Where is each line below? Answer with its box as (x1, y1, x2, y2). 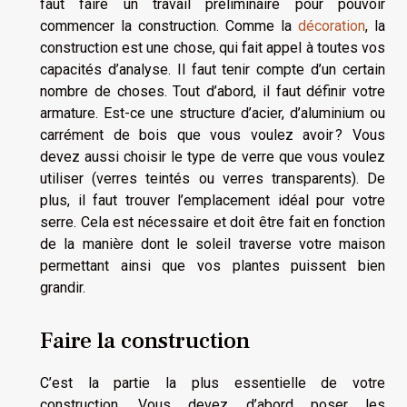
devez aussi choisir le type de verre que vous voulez (40, 147, 385, 165)
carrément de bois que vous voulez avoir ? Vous (40, 125, 385, 144)
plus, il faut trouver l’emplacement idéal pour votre (40, 191, 385, 209)
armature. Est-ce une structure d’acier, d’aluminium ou (40, 104, 385, 122)
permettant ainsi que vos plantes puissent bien (40, 256, 385, 274)
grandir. (40, 278, 85, 296)
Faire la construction (40, 326, 250, 356)
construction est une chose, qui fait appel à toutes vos (40, 38, 385, 56)
